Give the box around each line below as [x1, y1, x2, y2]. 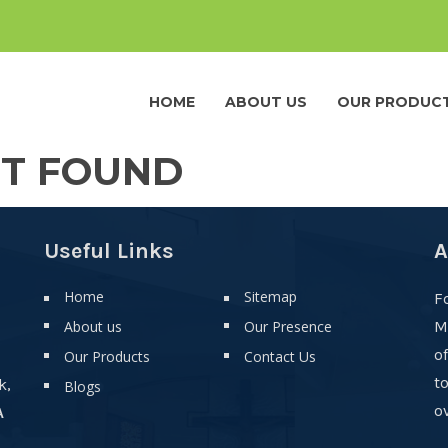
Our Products [64, 347, 150, 366]
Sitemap [244, 287, 297, 306]
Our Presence [244, 317, 332, 336]
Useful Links [44, 238, 174, 264]
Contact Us [244, 347, 316, 366]
